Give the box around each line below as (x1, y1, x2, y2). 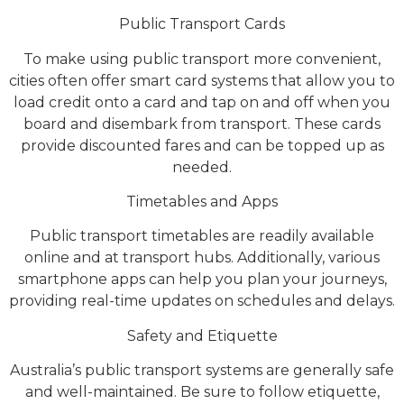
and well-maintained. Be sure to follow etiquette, (24, 383, 380, 401)
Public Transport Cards (119, 15, 285, 33)
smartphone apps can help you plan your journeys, (17, 271, 387, 289)
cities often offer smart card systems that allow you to (9, 71, 395, 89)
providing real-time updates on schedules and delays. (9, 292, 395, 310)
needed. (172, 158, 232, 176)
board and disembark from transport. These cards (23, 115, 381, 133)
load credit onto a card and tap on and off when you (14, 93, 390, 111)
